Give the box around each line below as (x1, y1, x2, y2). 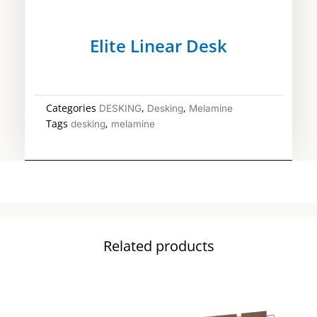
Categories (46, 101, 96, 115)
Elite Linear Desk (90, 35, 227, 57)
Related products (103, 236, 214, 256)
